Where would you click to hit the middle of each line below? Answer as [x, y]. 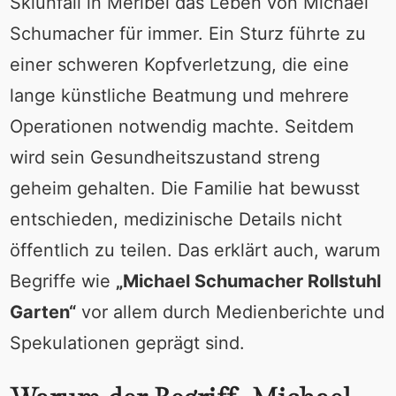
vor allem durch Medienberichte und [230, 312]
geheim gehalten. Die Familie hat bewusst [184, 188]
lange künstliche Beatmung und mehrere [179, 95]
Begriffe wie [62, 281]
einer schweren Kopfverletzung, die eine [179, 64]
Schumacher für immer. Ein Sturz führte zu [187, 33]
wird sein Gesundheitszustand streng [164, 157]
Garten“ [42, 312]
